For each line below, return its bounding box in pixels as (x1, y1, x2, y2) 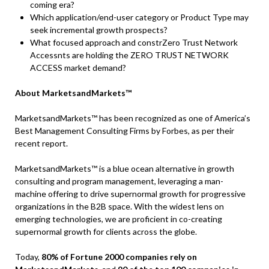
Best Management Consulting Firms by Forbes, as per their (15, 125, 234, 136)
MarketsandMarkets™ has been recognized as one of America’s (15, 113, 250, 124)
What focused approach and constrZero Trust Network (30, 37, 238, 48)
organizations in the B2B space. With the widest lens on (15, 201, 224, 212)
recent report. (15, 138, 68, 149)
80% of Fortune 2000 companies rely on (41, 252, 197, 262)
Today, (15, 252, 41, 262)
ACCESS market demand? (30, 62, 126, 73)
